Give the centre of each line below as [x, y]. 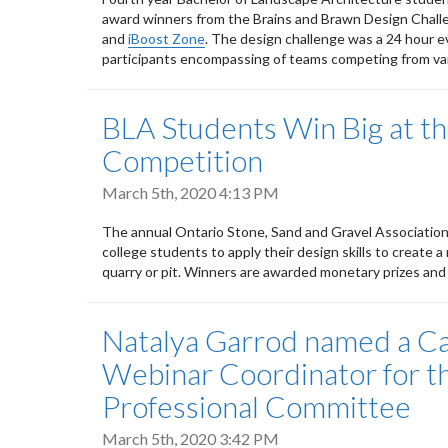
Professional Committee [256, 405]
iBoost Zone [166, 38]
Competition [182, 159]
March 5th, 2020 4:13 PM [190, 192]
